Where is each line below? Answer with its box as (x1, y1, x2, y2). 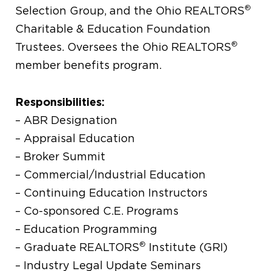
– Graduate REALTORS (15, 241, 140, 253)
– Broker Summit (15, 151, 106, 163)
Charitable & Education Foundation (15, 23, 211, 35)
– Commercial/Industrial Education (15, 169, 206, 181)
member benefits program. (15, 59, 162, 71)
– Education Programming (15, 223, 158, 235)
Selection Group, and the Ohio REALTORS (15, 5, 245, 17)
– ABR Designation (15, 114, 118, 126)
